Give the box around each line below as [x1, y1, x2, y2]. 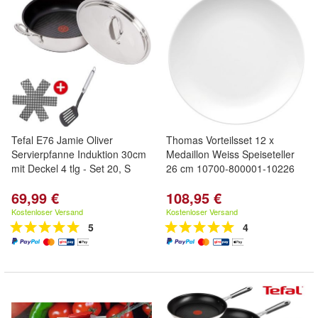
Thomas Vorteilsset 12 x [166, 133, 274, 147]
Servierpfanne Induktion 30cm [11, 147, 146, 161]
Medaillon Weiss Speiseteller [166, 147, 295, 161]
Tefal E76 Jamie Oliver [11, 133, 113, 147]
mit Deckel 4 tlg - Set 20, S [11, 161, 131, 175]
